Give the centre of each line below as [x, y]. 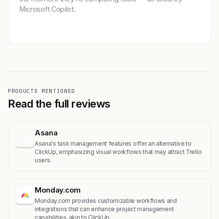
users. [43, 160]
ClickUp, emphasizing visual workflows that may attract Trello [118, 152]
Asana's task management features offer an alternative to [113, 143]
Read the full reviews [59, 104]
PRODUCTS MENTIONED [42, 91]
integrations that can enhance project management [104, 209]
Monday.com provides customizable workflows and [106, 201]
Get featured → [54, 24]
